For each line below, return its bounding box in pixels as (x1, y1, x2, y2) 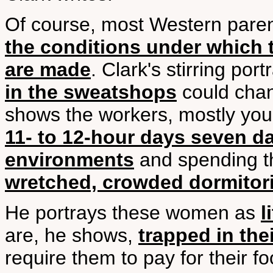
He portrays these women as (5, 202, 261, 224)
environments (5, 149, 134, 171)
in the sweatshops (5, 81, 177, 103)
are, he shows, (5, 224, 138, 246)
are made (5, 58, 91, 80)
